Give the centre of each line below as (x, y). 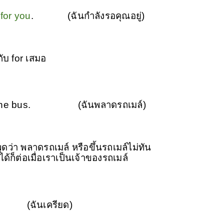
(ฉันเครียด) (49, 204)
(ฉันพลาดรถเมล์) (112, 104)
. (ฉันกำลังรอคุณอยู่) (88, 15)
